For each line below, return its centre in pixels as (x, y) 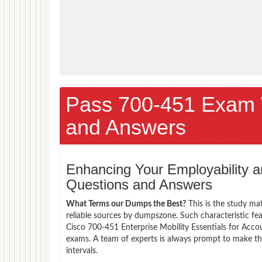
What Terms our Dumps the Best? (126, 204)
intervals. (82, 251)
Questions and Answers (139, 184)
